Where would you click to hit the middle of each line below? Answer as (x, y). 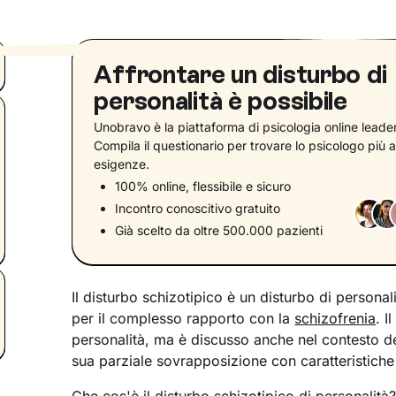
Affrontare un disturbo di (240, 74)
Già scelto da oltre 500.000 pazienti (219, 230)
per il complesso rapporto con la (183, 318)
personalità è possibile (221, 101)
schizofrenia (335, 318)
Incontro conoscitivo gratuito (198, 208)
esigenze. (122, 164)
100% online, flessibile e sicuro (203, 186)
